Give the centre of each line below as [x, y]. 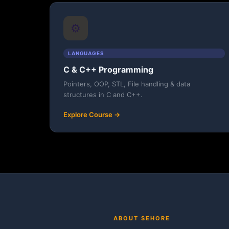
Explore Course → [91, 115]
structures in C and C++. [103, 95]
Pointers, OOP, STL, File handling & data [127, 84]
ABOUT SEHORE [142, 218]
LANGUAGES [86, 53]
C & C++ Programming [108, 70]
